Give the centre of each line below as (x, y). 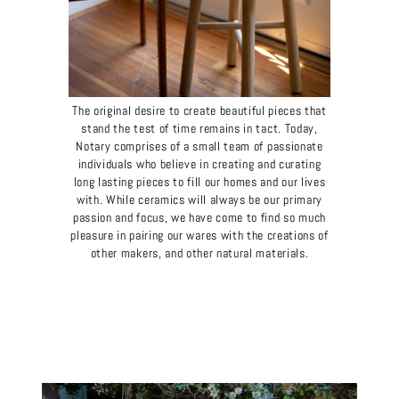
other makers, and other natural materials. (199, 254)
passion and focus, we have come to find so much (199, 218)
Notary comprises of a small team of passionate (199, 147)
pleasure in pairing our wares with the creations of (199, 236)
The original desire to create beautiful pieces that (199, 111)
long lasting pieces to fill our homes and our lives (199, 183)
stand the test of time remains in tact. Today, (199, 129)
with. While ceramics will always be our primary (199, 200)
